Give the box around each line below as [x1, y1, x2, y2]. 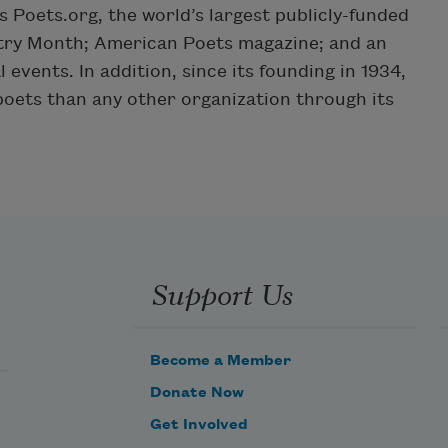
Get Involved [150, 416, 248, 433]
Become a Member [150, 352, 291, 369]
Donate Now [150, 384, 244, 401]
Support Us [151, 271, 293, 314]
